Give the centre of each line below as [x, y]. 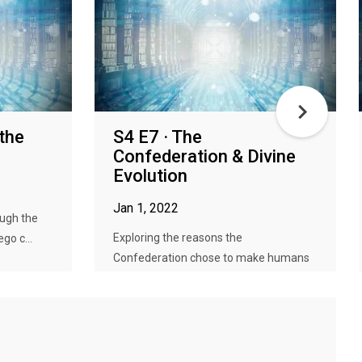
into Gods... [141, 278]
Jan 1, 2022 [146, 208]
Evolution [150, 176]
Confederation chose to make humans [211, 258]
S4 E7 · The [158, 137]
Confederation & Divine [204, 156]
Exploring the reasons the [178, 238]
